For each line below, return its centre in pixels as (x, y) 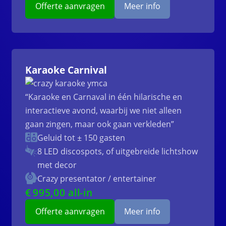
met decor (57, 165)
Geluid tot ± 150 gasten (81, 138)
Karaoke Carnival (66, 70)
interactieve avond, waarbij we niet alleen (104, 111)
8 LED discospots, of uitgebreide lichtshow (118, 152)
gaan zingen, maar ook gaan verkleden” (100, 124)
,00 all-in (72, 193)
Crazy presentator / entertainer (97, 179)
